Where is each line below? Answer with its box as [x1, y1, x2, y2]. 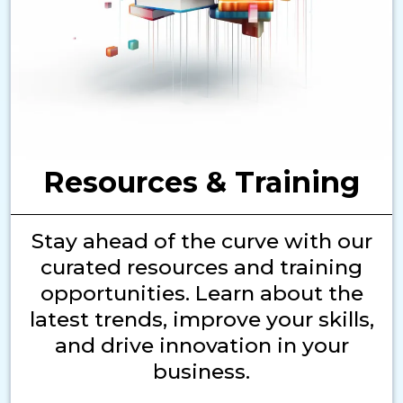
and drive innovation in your [54, 333, 349, 358]
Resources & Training [43, 165, 360, 200]
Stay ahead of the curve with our [31, 228, 372, 254]
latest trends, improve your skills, [29, 307, 374, 332]
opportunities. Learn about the [40, 281, 363, 306]
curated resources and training [40, 255, 363, 280]
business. [153, 359, 250, 384]
